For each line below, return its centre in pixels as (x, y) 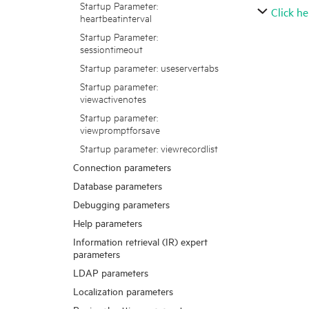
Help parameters (108, 222)
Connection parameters (122, 167)
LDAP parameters (111, 272)
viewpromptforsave (120, 129)
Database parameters (118, 185)
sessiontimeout (111, 49)
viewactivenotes (113, 98)
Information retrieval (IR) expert (140, 241)
